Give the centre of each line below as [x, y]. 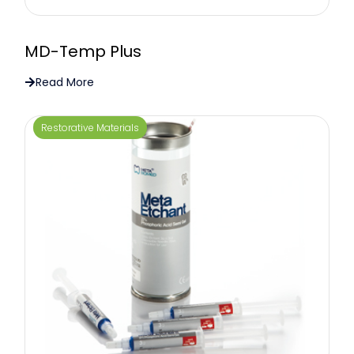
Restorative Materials [90, 128]
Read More [64, 82]
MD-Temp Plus [83, 51]
